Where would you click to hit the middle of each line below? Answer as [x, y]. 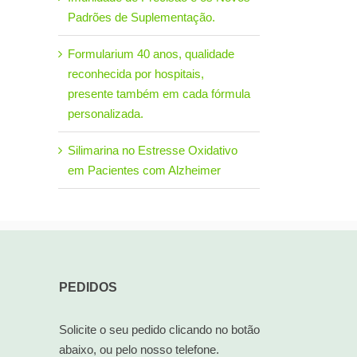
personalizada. [106, 114]
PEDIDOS [88, 288]
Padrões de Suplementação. [141, 18]
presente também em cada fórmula [159, 94]
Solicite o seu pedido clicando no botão [159, 330]
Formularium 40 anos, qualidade [151, 54]
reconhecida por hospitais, [136, 74]
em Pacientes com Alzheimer [144, 171]
